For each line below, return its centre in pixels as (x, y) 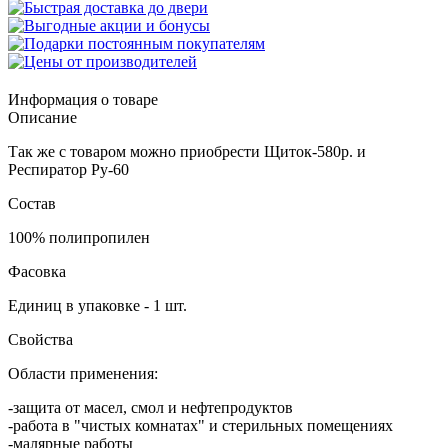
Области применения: (83, 373)
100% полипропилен (79, 237)
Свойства (40, 339)
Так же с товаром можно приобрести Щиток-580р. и (187, 151)
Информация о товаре (83, 99)
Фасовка (37, 271)
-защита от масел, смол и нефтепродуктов (150, 407)
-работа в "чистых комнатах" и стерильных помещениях (200, 425)
